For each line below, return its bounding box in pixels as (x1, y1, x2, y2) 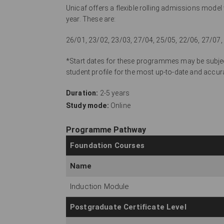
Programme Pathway (66, 125, 146, 135)
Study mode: (66, 101, 109, 109)
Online (108, 101, 130, 109)
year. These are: (66, 15, 116, 23)
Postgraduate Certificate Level (70, 202, 186, 212)
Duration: (66, 89, 98, 97)
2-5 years (98, 89, 130, 97)
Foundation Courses (70, 141, 144, 150)
